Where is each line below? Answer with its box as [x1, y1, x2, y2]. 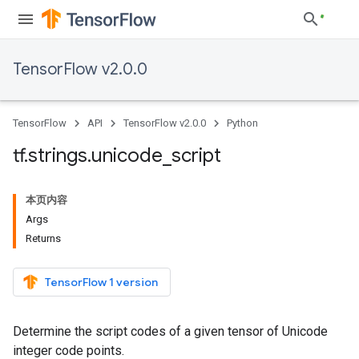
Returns [26, 232, 61, 244]
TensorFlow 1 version [45, 275, 158, 289]
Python [227, 117, 258, 129]
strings [28, 143, 87, 167]
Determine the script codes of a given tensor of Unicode [13, 324, 328, 339]
